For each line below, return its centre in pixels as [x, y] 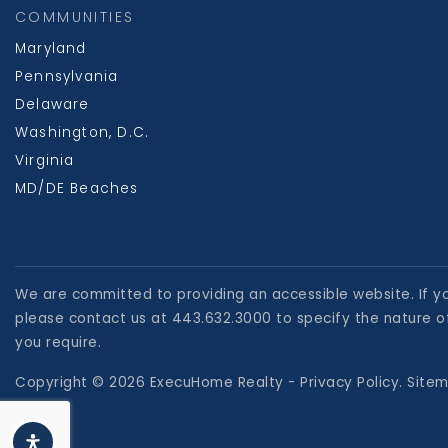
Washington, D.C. [82, 132]
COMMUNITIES [75, 17]
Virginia [45, 160]
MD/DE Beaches [77, 188]
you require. [58, 342]
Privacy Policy [349, 382]
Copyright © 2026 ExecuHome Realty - [157, 382]
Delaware [52, 104]
